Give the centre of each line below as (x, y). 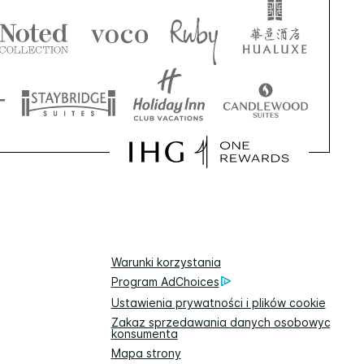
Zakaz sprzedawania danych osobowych (224, 322)
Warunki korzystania (166, 262)
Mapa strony (146, 353)
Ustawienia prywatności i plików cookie (218, 302)
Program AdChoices (165, 281)
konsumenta (144, 333)
